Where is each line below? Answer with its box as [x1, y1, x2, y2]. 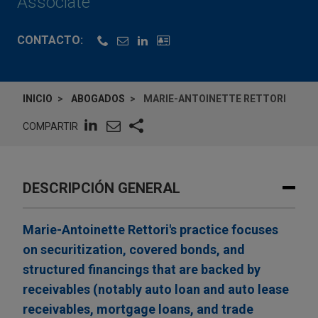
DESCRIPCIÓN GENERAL [23, 180, 180, 197]
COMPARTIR [23, 120, 78, 132]
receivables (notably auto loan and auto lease [23, 282, 289, 297]
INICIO [23, 93, 53, 105]
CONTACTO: [17, 33, 83, 48]
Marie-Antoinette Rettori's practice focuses [23, 222, 278, 238]
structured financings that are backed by [23, 262, 261, 278]
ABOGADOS [71, 93, 125, 105]
